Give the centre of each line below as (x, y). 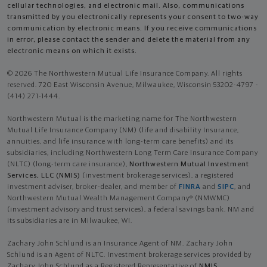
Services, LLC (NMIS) (44, 176)
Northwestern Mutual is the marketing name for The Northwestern (122, 119)
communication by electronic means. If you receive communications (132, 29)
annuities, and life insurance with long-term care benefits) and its (120, 142)
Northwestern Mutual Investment (189, 165)
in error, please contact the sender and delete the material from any (129, 40)
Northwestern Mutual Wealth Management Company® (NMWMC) (119, 199)
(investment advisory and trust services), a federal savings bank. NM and (131, 210)
